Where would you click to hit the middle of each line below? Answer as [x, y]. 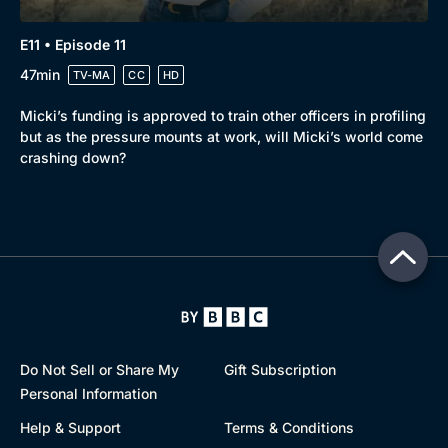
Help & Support [70, 427]
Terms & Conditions [289, 427]
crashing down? [73, 157]
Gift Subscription [280, 369]
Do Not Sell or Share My [99, 369]
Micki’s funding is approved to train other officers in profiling [223, 115]
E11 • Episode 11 [73, 44]
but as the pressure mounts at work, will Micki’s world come [221, 136]
